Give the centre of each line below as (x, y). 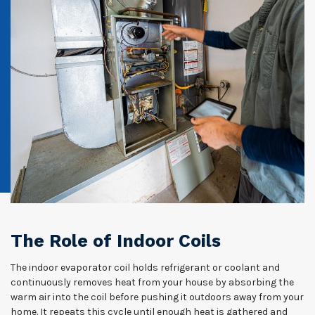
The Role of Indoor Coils (116, 241)
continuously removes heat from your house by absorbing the (152, 282)
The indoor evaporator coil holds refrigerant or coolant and (145, 268)
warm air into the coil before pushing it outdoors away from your (157, 297)
